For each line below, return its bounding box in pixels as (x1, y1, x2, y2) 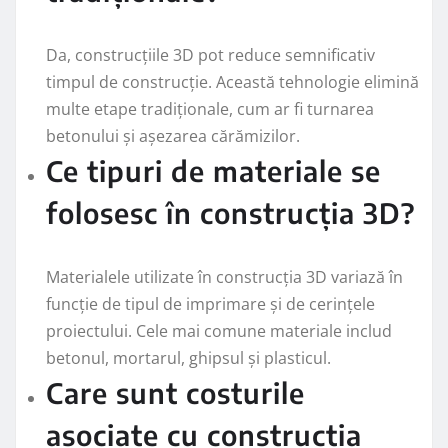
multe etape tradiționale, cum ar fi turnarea (46, 97, 374, 120)
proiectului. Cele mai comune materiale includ (46, 319, 392, 342)
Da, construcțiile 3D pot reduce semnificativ (46, 43, 375, 66)
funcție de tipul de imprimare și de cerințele (46, 292, 375, 315)
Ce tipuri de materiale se (46, 152, 381, 188)
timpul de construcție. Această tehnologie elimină (46, 70, 419, 93)
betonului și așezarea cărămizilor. (46, 124, 300, 147)
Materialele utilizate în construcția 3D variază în (46, 265, 403, 288)
